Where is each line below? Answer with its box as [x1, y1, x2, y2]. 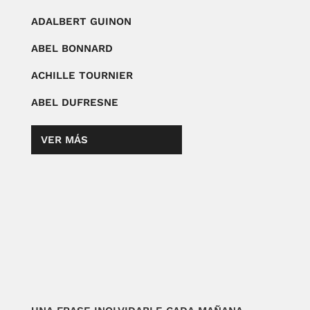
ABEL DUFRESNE [30, 95, 118, 109]
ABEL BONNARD [30, 42, 113, 55]
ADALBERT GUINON [30, 15, 131, 28]
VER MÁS [40, 133, 88, 146]
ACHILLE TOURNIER [30, 69, 133, 82]
